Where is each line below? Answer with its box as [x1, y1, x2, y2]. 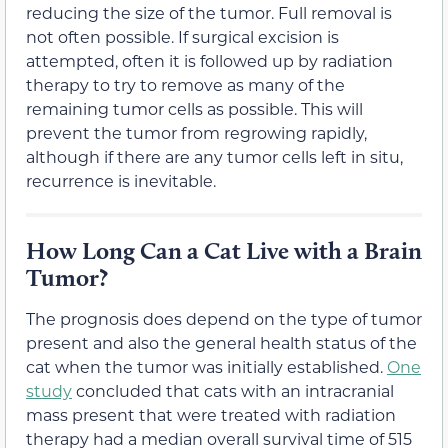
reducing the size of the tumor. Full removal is [26, 2, 392, 24]
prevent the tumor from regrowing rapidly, [26, 122, 367, 144]
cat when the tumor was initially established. [26, 356, 387, 378]
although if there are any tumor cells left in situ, [26, 146, 403, 168]
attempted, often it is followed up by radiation [26, 50, 393, 72]
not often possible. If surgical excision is [26, 26, 339, 48]
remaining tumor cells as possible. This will [26, 98, 363, 120]
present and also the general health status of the [26, 332, 417, 354]
